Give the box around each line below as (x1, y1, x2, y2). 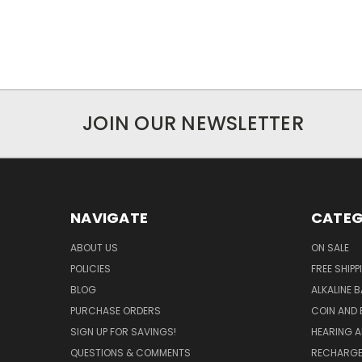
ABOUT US (70, 241, 118, 255)
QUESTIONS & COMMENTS (70, 346, 191, 360)
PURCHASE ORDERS (70, 304, 161, 318)
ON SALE (310, 241, 349, 255)
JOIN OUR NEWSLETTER (82, 110, 304, 137)
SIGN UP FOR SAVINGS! (70, 325, 176, 339)
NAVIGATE (70, 208, 148, 229)
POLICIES (70, 262, 111, 276)
